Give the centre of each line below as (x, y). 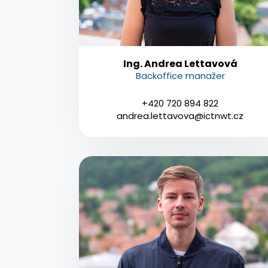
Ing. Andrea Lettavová (180, 63)
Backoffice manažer (180, 75)
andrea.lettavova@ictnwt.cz (180, 115)
